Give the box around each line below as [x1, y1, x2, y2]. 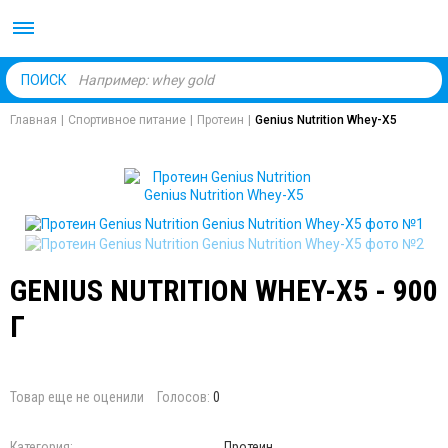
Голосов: [157, 388, 213, 405]
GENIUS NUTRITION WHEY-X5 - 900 [10, 272, 438, 308]
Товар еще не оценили [10, 388, 144, 405]
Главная [10, 113, 57, 127]
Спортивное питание [68, 113, 186, 127]
